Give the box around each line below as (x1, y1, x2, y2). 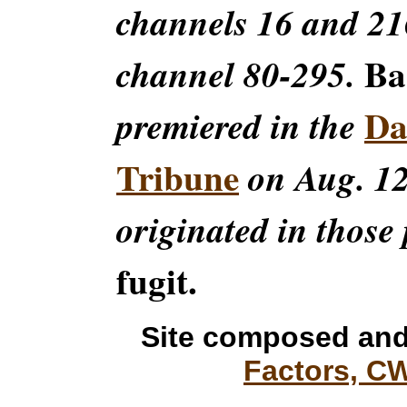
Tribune (116, 151, 239, 203)
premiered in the (116, 101, 364, 151)
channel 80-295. (116, 49, 364, 99)
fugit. (116, 254, 197, 306)
